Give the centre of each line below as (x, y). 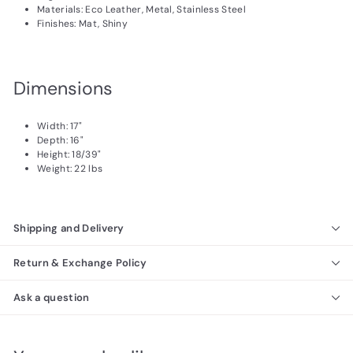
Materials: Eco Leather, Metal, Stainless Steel (141, 10)
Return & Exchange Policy (80, 263)
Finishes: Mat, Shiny (82, 24)
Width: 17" (59, 126)
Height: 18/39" (69, 155)
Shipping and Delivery (69, 229)
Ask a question (52, 298)
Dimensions (63, 89)
